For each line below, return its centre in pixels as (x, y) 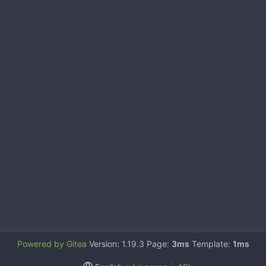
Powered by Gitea (52, 244)
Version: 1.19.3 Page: (129, 244)
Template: (211, 244)
